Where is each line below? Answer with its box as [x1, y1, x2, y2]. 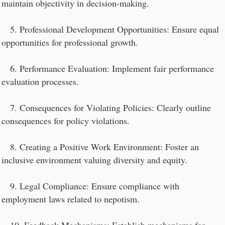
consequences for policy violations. [2, 115, 130, 127]
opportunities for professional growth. [2, 36, 138, 48]
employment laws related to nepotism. [2, 193, 140, 205]
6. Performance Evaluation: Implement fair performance [2, 62, 214, 74]
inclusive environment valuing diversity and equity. [2, 154, 187, 166]
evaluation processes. [2, 75, 79, 87]
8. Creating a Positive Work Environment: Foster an [2, 141, 199, 153]
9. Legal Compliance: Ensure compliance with [2, 180, 179, 192]
